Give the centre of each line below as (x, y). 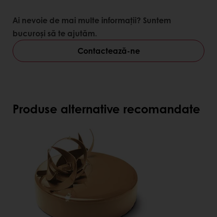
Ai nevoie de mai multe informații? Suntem (92, 20)
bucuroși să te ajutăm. (55, 33)
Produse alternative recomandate (106, 108)
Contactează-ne (108, 50)
